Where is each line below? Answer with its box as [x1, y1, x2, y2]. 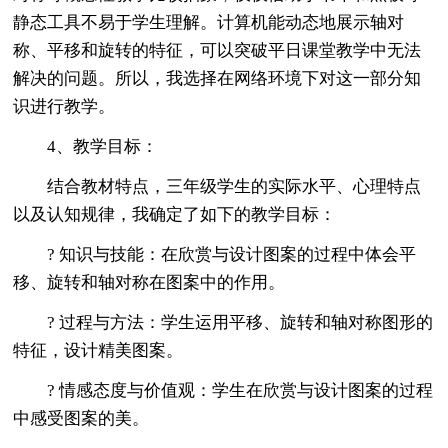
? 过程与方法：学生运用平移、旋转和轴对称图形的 [13, 312, 434, 332]
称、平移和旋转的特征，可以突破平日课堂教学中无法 [13, 40, 422, 60]
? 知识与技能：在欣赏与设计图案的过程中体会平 [13, 244, 417, 264]
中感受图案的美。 [13, 408, 150, 428]
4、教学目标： [13, 136, 159, 156]
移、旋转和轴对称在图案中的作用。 [13, 272, 286, 292]
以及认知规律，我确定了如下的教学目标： [13, 204, 337, 224]
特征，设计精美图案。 [13, 340, 184, 360]
